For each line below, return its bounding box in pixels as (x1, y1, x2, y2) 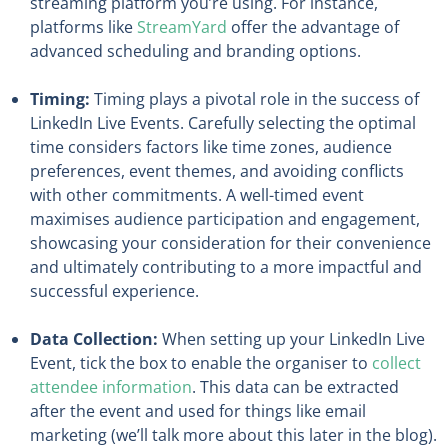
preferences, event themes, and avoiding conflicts (30, 160, 404, 183)
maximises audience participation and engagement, (30, 208, 420, 231)
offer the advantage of (227, 16, 399, 39)
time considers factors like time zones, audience (30, 136, 392, 159)
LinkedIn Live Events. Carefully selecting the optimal (30, 112, 416, 135)
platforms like (30, 16, 137, 39)
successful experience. (30, 280, 199, 303)
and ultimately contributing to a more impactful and (30, 256, 422, 279)
